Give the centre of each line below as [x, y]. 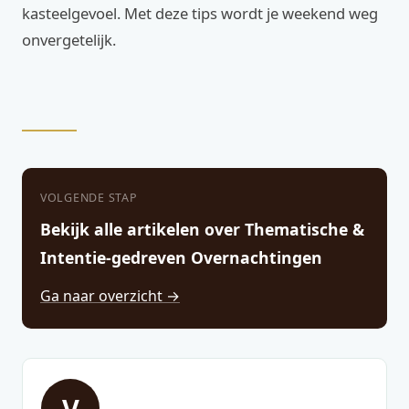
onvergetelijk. [69, 40]
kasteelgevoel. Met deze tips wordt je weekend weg [200, 13]
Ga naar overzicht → [110, 296]
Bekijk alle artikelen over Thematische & [202, 229]
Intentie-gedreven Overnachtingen [181, 257]
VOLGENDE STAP [89, 198]
